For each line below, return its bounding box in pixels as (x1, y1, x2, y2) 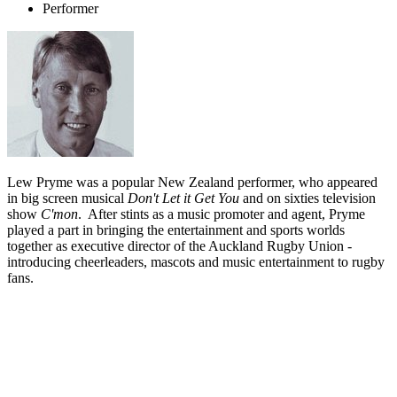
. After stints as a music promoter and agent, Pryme (78, 206, 365, 222)
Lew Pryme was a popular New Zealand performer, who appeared (7, 175, 378, 191)
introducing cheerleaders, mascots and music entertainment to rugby (7, 254, 385, 270)
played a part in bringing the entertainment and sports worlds (7, 222, 345, 238)
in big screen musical (7, 191, 128, 206)
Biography (7, 348, 103, 372)
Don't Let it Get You (128, 191, 239, 206)
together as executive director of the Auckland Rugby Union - (7, 238, 352, 254)
